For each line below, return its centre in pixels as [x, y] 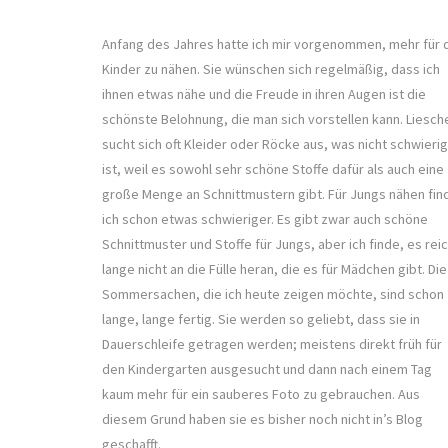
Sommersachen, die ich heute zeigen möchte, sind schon [273, 294]
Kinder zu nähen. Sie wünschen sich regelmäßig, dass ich [271, 69]
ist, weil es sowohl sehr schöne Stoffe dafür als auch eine [273, 169]
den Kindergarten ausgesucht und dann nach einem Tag [267, 369]
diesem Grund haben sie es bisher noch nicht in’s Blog [262, 419]
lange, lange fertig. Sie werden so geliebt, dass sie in [261, 319]
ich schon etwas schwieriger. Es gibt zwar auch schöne [265, 219]
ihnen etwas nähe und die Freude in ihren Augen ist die [264, 94]
